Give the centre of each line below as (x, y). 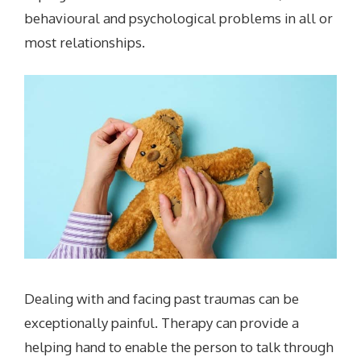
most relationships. (85, 42)
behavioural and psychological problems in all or (179, 18)
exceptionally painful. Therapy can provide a (162, 322)
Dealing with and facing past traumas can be (162, 298)
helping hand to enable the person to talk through (179, 346)
